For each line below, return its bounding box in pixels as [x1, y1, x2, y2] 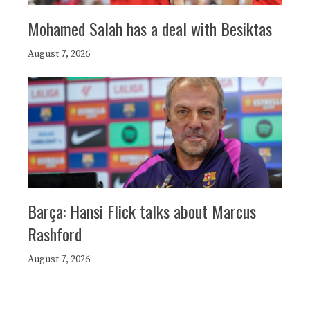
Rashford [28, 221, 82, 246]
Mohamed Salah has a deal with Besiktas [28, 15, 272, 41]
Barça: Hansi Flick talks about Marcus [28, 198, 256, 224]
